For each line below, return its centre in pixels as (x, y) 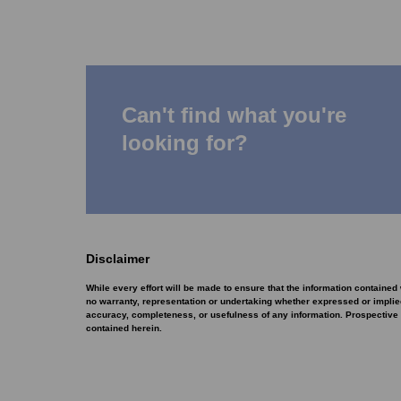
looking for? (185, 143)
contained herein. (124, 328)
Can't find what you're (234, 115)
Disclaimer (118, 259)
